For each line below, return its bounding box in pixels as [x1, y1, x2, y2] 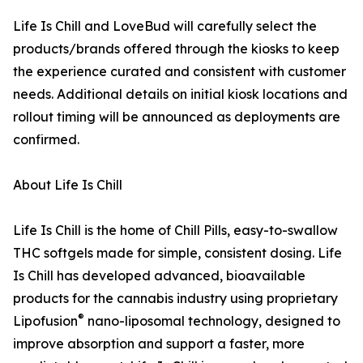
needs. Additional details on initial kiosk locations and [13, 86, 348, 102]
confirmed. [13, 131, 79, 147]
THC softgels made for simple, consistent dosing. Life [13, 245, 342, 261]
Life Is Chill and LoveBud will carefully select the [13, 18, 317, 34]
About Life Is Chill [13, 177, 122, 193]
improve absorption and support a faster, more [13, 335, 305, 352]
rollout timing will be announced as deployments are [13, 109, 340, 125]
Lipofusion [13, 313, 78, 329]
